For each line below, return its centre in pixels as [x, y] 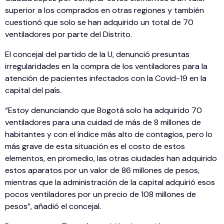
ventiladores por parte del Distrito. [68, 34]
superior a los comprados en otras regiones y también [104, 10]
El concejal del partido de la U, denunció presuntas [97, 54]
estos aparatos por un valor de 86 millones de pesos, [102, 170]
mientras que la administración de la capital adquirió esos [110, 182]
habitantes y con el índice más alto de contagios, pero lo [109, 134]
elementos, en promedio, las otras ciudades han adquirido [111, 158]
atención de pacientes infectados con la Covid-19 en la [106, 78]
